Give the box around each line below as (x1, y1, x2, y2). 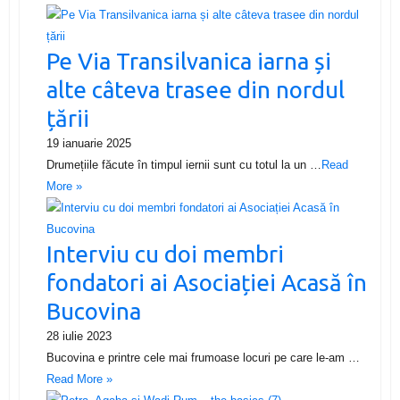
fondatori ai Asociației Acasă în (46, 270, 367, 296)
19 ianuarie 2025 (46, 137, 131, 151)
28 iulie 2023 (46, 329, 112, 344)
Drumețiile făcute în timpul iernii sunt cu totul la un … (46, 158, 321, 172)
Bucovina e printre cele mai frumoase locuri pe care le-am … (46, 351, 360, 365)
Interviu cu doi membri (46, 241, 284, 268)
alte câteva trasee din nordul (46, 77, 345, 104)
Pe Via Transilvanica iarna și (46, 48, 331, 75)
